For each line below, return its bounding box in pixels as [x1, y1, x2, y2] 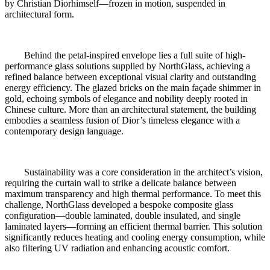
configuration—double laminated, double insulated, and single [5, 210, 240, 221]
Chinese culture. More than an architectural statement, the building [5, 104, 256, 115]
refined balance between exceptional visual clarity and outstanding [5, 71, 256, 82]
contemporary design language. [5, 125, 124, 136]
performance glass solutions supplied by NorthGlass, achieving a [5, 60, 250, 71]
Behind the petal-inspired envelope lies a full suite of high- [5, 49, 245, 60]
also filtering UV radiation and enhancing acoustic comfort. [5, 242, 230, 253]
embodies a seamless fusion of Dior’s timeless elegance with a [5, 115, 240, 125]
